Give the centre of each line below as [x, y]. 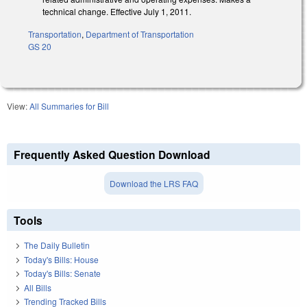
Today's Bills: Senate [62, 273]
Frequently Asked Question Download [112, 155]
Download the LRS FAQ [153, 184]
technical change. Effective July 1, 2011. [117, 12]
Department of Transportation [140, 34]
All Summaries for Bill [69, 106]
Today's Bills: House [61, 259]
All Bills [38, 287]
